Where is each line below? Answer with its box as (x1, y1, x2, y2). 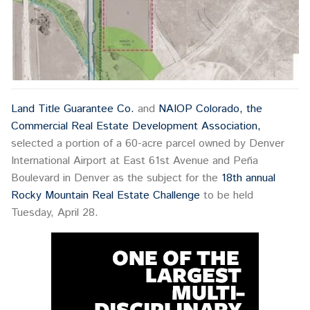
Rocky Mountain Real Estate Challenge (11, 188, 200, 204)
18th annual (221, 170, 275, 187)
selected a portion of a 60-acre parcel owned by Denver (11, 136, 284, 152)
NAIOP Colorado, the (158, 101, 262, 118)
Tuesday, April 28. (11, 205, 98, 221)
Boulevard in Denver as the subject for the (11, 170, 221, 187)
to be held (200, 188, 253, 204)
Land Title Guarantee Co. (11, 101, 134, 118)
